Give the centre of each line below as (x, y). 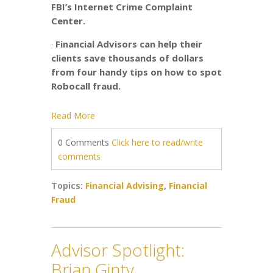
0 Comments (85, 142)
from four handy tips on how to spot (136, 72)
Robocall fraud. (86, 86)
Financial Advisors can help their (129, 44)
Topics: (68, 185)
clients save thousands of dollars (127, 58)
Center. (68, 20)
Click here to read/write (157, 142)
